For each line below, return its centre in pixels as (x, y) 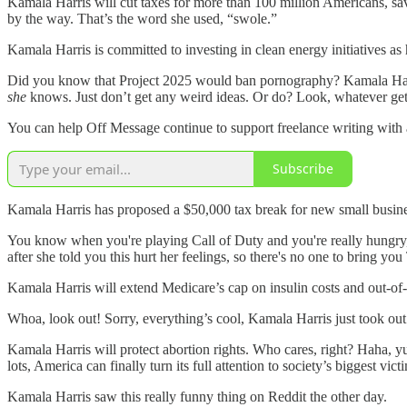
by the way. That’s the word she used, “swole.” (142, 18)
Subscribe (303, 169)
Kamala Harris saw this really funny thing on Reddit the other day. (197, 396)
